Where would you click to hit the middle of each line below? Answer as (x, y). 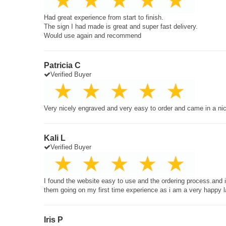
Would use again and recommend (93, 36)
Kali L (55, 138)
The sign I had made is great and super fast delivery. (121, 26)
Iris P (53, 220)
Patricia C (62, 65)
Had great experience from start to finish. (104, 17)
